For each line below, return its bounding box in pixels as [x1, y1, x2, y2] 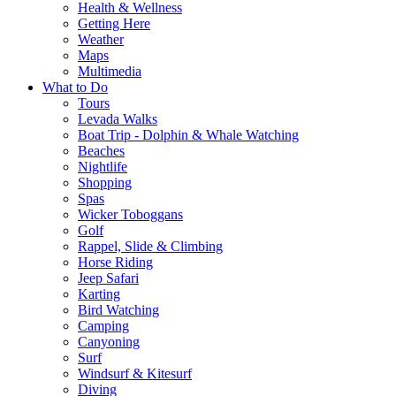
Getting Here [78, 15, 150, 31]
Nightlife [78, 158, 127, 174]
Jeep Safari [78, 270, 139, 286]
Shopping [78, 174, 132, 190]
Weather [78, 31, 124, 47]
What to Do [42, 79, 108, 95]
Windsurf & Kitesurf [78, 365, 192, 381]
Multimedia [78, 63, 141, 79]
